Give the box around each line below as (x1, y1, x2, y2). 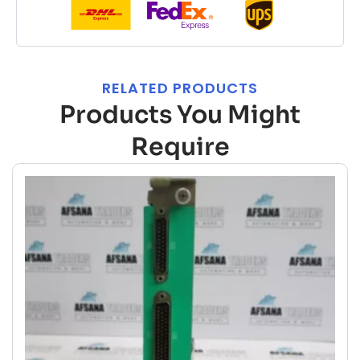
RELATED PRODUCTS (102, 78, 258, 99)
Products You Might (59, 100, 301, 131)
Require (130, 132, 230, 163)
